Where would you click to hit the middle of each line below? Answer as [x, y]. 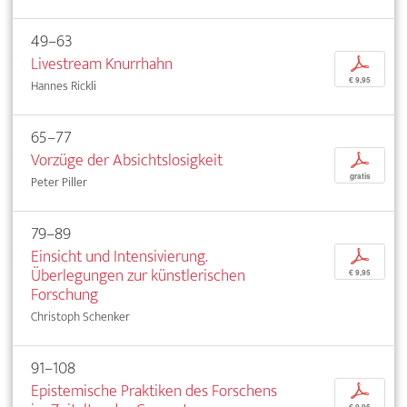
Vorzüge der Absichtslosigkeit [127, 160]
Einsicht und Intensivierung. [119, 256]
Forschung [65, 294]
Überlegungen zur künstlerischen [138, 275]
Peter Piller [59, 182]
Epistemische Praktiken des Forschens [154, 391]
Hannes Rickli [64, 85]
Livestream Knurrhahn [102, 64]
